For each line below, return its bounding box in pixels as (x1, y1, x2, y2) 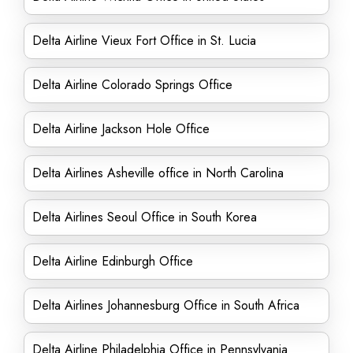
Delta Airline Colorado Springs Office (32, 76, 232, 94)
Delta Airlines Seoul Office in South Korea (32, 208, 257, 226)
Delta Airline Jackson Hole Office (32, 120, 210, 138)
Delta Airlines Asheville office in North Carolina (32, 164, 284, 182)
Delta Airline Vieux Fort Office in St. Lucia (32, 32, 256, 50)
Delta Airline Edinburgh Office (32, 252, 193, 270)
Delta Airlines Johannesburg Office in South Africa (32, 296, 299, 314)
